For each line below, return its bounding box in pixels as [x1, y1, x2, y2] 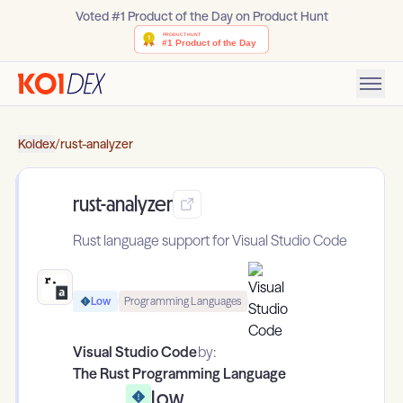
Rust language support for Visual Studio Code [73, 231, 347, 250]
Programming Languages [124, 294, 242, 309]
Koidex [18, 136, 55, 153]
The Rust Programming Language [73, 364, 286, 383]
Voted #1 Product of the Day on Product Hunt [75, 8, 328, 24]
